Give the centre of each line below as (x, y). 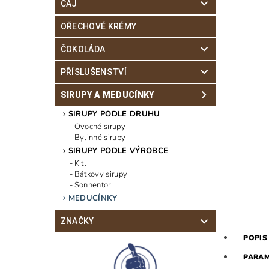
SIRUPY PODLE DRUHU (114, 114)
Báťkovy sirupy (101, 174)
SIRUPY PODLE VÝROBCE (118, 150)
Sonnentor (92, 185)
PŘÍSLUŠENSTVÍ (93, 72)
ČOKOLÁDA (83, 49)
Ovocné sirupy (100, 126)
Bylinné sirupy (100, 137)
